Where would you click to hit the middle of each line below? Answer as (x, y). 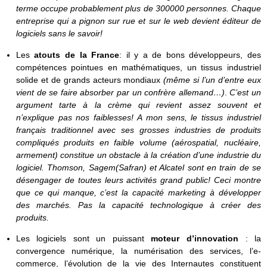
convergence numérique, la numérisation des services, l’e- (138, 251)
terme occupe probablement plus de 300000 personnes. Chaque (138, 9)
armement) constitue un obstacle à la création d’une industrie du (138, 155)
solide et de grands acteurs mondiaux (90, 80)
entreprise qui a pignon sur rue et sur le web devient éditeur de (138, 21)
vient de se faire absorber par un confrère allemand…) (120, 92)
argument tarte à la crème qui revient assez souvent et (138, 105)
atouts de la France (77, 55)
